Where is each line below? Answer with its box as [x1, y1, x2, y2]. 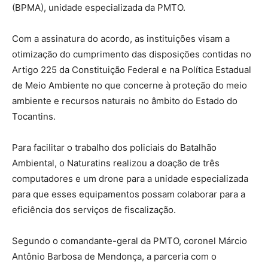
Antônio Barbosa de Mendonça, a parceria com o [12, 251, 217, 262]
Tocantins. [12, 111, 56, 122]
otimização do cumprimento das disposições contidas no [12, 48, 251, 60]
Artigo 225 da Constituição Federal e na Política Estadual [12, 64, 251, 75]
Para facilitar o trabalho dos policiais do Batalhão [12, 142, 217, 153]
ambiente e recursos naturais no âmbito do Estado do [12, 95, 237, 106]
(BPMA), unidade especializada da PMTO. [12, 2, 185, 13]
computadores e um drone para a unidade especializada [12, 173, 248, 184]
